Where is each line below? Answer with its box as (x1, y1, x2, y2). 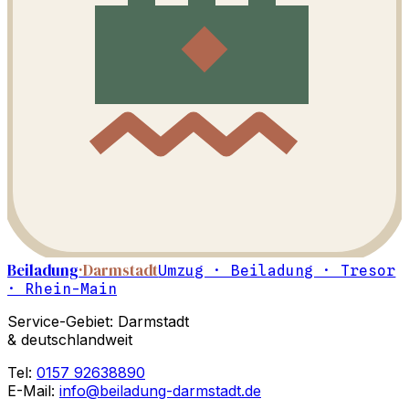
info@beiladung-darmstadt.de (59, 381, 261, 400)
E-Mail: (7, 381, 59, 400)
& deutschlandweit (7, 330, 132, 349)
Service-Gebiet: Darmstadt (7, 311, 189, 330)
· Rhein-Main (7, 279, 117, 298)
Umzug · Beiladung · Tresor (158, 261, 396, 279)
